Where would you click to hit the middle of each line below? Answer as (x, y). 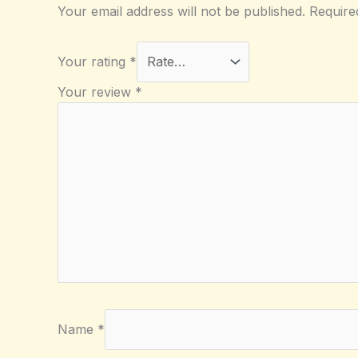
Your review (96, 92)
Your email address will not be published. (181, 11)
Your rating (93, 62)
